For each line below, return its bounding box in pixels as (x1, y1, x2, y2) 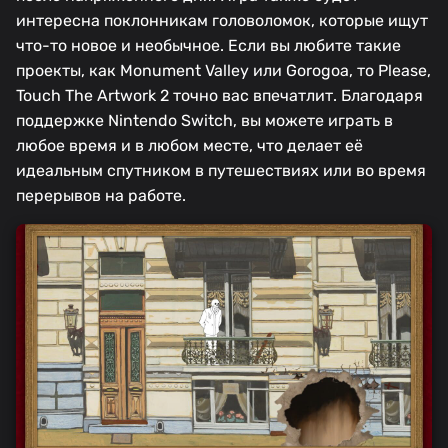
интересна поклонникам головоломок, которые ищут (16, 11, 428, 31)
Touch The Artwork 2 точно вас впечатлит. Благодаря (16, 86, 423, 106)
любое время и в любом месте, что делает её (16, 136, 363, 156)
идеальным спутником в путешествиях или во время (16, 161, 426, 181)
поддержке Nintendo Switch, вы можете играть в (16, 111, 393, 131)
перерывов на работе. (16, 186, 186, 206)
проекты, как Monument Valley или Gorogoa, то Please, (16, 61, 431, 81)
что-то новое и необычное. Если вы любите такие (16, 36, 401, 56)
